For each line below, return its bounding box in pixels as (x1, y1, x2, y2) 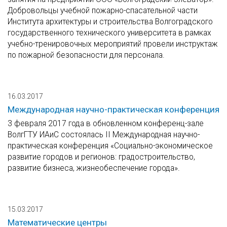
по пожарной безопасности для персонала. (8, 50, 165, 60)
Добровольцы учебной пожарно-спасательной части (8, 6, 198, 16)
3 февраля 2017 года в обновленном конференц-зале (8, 119, 204, 129)
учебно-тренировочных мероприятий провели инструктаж (8, 39, 218, 49)
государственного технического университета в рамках (8, 28, 211, 38)
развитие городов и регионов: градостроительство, (8, 152, 195, 162)
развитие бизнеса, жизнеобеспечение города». (8, 163, 180, 173)
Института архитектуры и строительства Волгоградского (8, 17, 213, 27)
